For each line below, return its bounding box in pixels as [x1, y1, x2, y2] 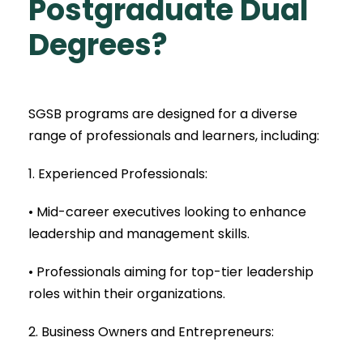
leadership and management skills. [28, 224, 250, 243]
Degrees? [28, 23, 168, 66]
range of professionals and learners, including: [28, 126, 319, 145]
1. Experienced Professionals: [28, 164, 207, 183]
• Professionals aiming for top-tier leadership [28, 262, 314, 281]
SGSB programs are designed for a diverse [28, 104, 297, 123]
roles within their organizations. [28, 284, 225, 303]
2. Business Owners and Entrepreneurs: [28, 322, 274, 341]
